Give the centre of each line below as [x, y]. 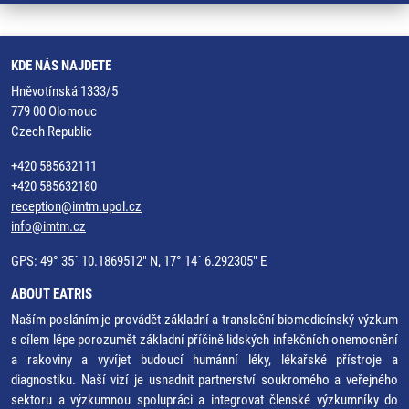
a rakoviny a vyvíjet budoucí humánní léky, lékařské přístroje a [204, 360]
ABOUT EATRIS [52, 294]
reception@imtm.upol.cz [76, 206]
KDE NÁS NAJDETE [61, 66]
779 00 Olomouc [54, 111]
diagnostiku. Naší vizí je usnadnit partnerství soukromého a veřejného [204, 380]
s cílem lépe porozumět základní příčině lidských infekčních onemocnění [204, 340]
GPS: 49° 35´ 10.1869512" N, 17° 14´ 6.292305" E [139, 261]
